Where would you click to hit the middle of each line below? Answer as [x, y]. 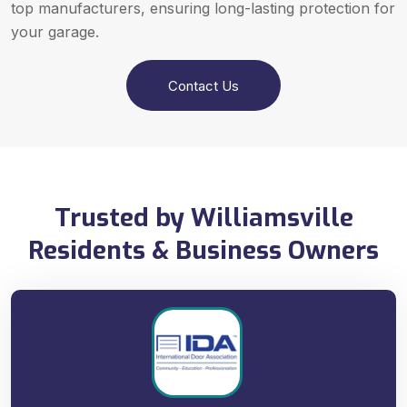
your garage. [55, 32]
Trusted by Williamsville [203, 218]
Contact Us [203, 85]
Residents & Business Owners [203, 251]
